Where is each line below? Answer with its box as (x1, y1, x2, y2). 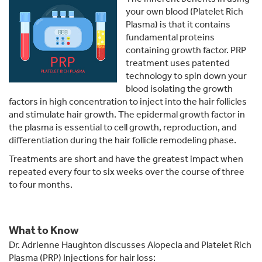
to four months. (9, 179, 73, 191)
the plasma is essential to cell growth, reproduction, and (9, 122, 237, 133)
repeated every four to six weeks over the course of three (9, 166, 244, 178)
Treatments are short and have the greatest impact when (9, 153, 243, 165)
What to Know (9, 224, 79, 237)
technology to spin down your (126, 70, 247, 82)
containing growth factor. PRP (126, 44, 246, 56)
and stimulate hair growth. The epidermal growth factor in (9, 109, 245, 120)
